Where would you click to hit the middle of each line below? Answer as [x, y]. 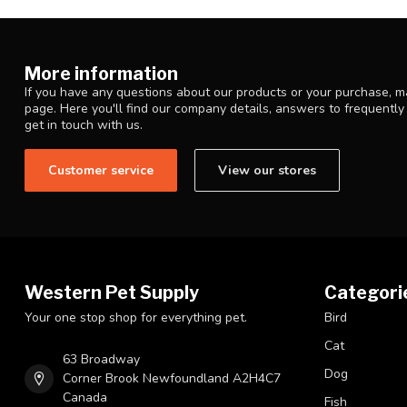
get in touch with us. [84, 125]
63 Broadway [101, 360]
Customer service [101, 171]
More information [101, 74]
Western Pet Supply [112, 293]
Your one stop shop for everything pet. [136, 318]
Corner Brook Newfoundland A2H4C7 [172, 379]
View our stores [267, 171]
